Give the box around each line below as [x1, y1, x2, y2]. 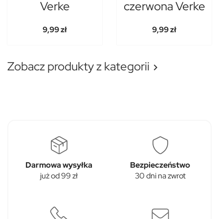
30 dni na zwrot [134, 171, 186, 181]
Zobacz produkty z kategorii [7, 58, 150, 74]
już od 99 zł [40, 171, 78, 181]
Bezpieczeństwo [130, 160, 190, 171]
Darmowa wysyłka [25, 160, 92, 171]
